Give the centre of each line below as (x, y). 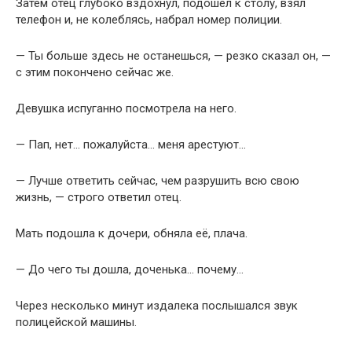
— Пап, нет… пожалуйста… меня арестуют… (131, 145)
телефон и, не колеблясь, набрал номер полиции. (149, 20)
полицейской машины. (76, 323)
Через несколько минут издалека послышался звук (157, 306)
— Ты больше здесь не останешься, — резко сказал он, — (173, 56)
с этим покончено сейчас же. (95, 73)
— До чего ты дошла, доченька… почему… (130, 270)
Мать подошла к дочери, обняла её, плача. (132, 234)
